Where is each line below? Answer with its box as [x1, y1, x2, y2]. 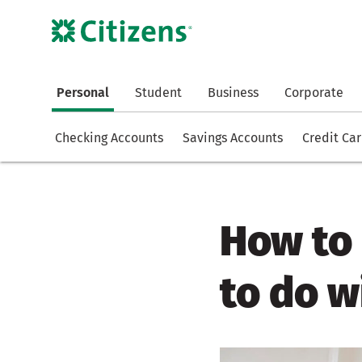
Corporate [284, 85, 343, 101]
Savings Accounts [183, 130, 283, 146]
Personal [57, 85, 109, 101]
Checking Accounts [55, 130, 163, 146]
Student [135, 85, 182, 101]
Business [208, 85, 259, 101]
